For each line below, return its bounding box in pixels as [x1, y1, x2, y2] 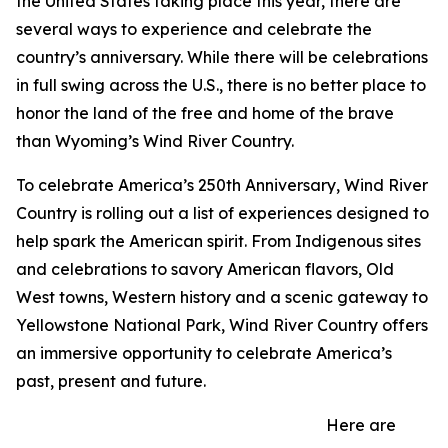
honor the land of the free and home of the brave [16, 103, 394, 124]
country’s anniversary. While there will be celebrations [16, 47, 428, 68]
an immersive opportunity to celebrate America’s [16, 343, 392, 364]
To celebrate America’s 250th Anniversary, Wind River [16, 175, 428, 196]
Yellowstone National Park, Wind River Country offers [16, 315, 428, 336]
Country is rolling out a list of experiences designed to [16, 203, 429, 224]
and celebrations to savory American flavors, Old [16, 259, 394, 280]
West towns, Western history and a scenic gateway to [16, 287, 428, 308]
